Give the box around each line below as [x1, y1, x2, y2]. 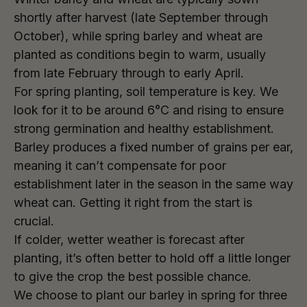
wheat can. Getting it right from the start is [14, 195, 252, 210]
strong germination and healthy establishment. [14, 121, 274, 136]
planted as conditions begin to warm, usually [14, 47, 266, 62]
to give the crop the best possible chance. [14, 269, 251, 284]
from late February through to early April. [14, 66, 244, 80]
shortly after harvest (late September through [14, 10, 268, 25]
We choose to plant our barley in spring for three [14, 288, 287, 302]
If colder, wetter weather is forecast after [14, 232, 245, 247]
